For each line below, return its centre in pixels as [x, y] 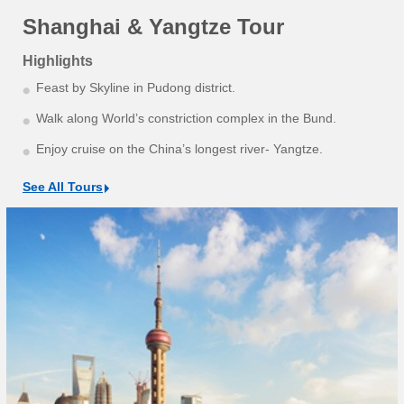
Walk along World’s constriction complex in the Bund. [186, 119]
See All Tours [63, 187]
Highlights [58, 61]
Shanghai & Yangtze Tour [153, 27]
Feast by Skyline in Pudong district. [136, 88]
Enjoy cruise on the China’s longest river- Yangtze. [179, 149]
